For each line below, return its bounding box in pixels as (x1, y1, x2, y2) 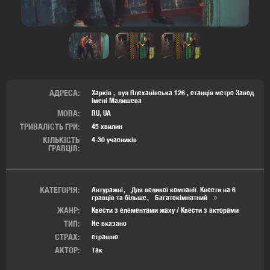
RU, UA (92, 108, 111, 118)
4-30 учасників (92, 134, 137, 144)
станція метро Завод (190, 87, 254, 97)
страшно (92, 231, 118, 241)
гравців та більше (92, 192, 146, 202)
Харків (92, 87, 111, 97)
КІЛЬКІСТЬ (43, 134, 80, 145)
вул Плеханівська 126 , (116, 87, 190, 97)
